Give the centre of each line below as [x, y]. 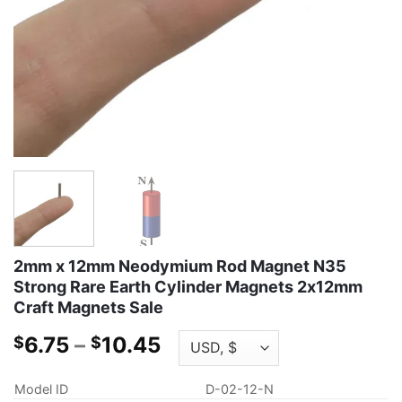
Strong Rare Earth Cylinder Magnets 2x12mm [188, 286]
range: [193, 365]
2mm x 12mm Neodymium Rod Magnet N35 [180, 266]
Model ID [41, 389]
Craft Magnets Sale [88, 307]
